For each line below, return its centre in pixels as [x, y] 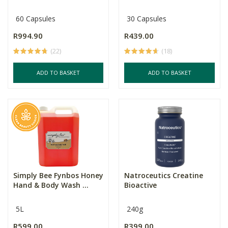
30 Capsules [147, 19]
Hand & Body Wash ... [51, 185]
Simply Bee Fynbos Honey [58, 175]
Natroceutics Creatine [164, 175]
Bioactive [141, 185]
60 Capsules [36, 19]
